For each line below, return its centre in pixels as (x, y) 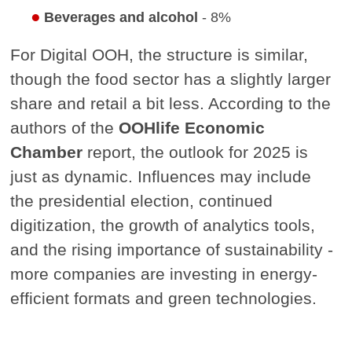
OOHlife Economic (192, 128)
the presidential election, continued (142, 201)
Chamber (47, 152)
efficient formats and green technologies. (164, 299)
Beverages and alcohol (121, 18)
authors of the (65, 128)
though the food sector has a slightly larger (171, 79)
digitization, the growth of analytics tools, (163, 225)
